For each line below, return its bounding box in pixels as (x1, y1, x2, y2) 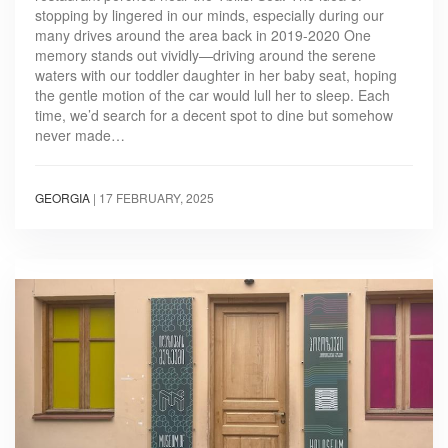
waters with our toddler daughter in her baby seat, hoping (35, 65, 397, 86)
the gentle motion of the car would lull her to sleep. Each (35, 85, 390, 106)
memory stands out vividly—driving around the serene (35, 45, 376, 66)
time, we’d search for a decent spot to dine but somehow (35, 105, 393, 126)
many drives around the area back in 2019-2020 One (35, 25, 371, 46)
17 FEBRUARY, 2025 (99, 189, 214, 207)
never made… (35, 125, 125, 146)
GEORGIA (35, 189, 90, 207)
